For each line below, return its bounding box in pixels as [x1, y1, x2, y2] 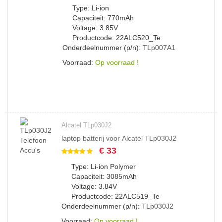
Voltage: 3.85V [72, 24, 118, 32]
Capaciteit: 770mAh [72, 14, 134, 22]
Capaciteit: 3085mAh [71, 172, 137, 180]
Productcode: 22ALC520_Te [72, 34, 161, 42]
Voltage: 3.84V [71, 182, 117, 190]
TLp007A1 [143, 44, 175, 52]
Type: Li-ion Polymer [71, 163, 136, 170]
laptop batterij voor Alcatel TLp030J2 [61, 134, 176, 142]
